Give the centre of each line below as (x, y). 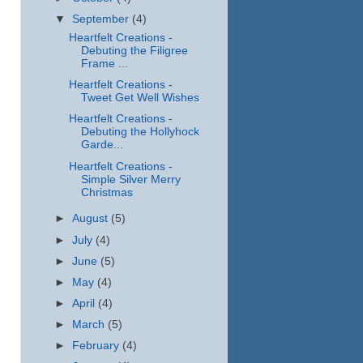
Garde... (102, 145)
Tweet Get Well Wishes (140, 98)
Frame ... (104, 64)
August (92, 219)
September (102, 19)
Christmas (107, 192)
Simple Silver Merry (130, 179)
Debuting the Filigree (134, 51)
